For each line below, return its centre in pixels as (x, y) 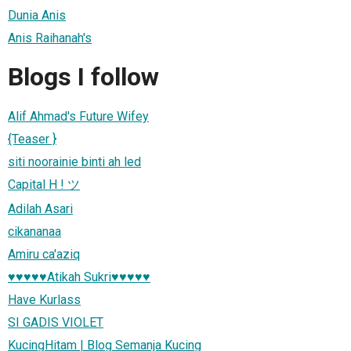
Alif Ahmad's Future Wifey (78, 116)
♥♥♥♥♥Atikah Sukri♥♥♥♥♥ (79, 277)
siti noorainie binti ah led (74, 161)
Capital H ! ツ (44, 184)
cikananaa (34, 231)
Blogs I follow (83, 77)
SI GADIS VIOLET (56, 322)
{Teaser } (32, 139)
